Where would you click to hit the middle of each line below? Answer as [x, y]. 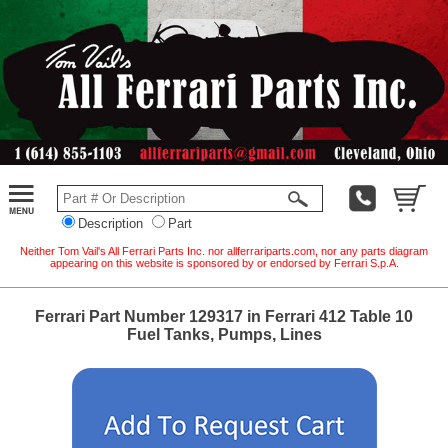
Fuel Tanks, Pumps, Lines [224, 334]
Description [110, 223]
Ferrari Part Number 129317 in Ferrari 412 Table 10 [224, 316]
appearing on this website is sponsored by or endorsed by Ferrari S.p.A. [224, 262]
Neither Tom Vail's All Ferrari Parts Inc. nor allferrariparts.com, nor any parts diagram [224, 250]
